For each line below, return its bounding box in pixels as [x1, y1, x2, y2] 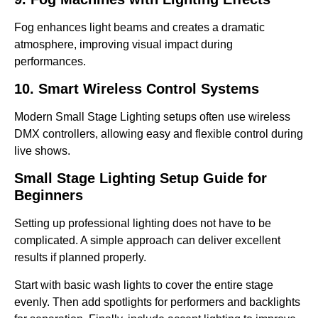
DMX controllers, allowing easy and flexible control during [14, 127, 303, 140]
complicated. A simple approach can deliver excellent [14, 234, 280, 247]
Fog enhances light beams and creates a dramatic [14, 21, 265, 33]
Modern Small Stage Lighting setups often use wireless [14, 110, 290, 123]
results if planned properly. [14, 251, 146, 264]
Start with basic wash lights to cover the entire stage [14, 278, 273, 291]
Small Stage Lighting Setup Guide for [14, 170, 267, 187]
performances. [14, 55, 86, 67]
